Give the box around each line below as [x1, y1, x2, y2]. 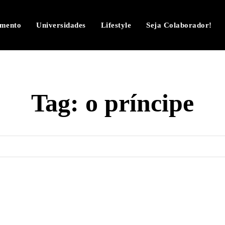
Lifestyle [100, 21, 132, 29]
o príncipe [85, 89, 194, 117]
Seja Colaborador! [146, 21, 212, 29]
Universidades [36, 21, 86, 29]
